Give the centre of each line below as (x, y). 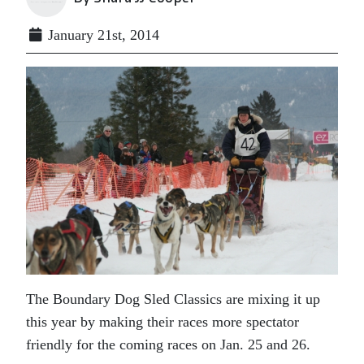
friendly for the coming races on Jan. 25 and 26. (168, 344)
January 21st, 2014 (102, 35)
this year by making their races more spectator (162, 321)
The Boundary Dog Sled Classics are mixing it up (173, 299)
